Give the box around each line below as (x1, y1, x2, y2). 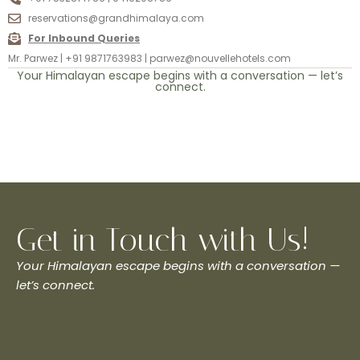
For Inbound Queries (28, 31, 140, 46)
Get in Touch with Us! (16, 221, 309, 260)
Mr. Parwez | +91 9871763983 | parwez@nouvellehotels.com (8, 51, 291, 66)
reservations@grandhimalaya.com (28, 11, 204, 26)
